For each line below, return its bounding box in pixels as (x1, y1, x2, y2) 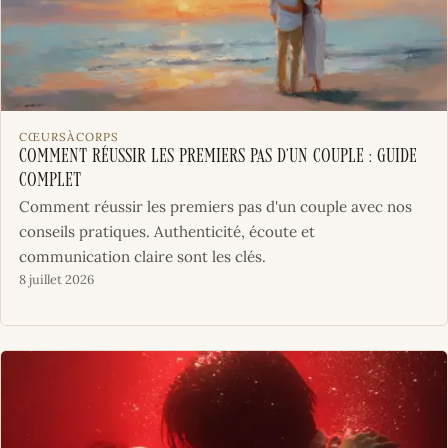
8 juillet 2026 (18, 270, 94, 288)
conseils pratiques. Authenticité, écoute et (18, 221, 315, 241)
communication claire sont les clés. (18, 246, 266, 266)
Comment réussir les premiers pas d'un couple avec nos (18, 196, 412, 216)
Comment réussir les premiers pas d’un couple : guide (18, 147, 417, 167)
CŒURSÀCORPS (18, 128, 120, 144)
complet (18, 171, 81, 191)
